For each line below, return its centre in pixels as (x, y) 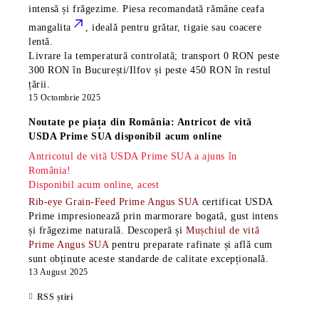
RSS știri (55, 297)
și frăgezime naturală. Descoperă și (108, 231)
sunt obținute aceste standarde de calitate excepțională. (149, 259)
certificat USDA (237, 202)
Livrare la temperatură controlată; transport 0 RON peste (154, 56)
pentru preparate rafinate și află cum (192, 245)
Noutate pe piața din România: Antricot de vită (140, 122)
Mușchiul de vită (223, 231)
